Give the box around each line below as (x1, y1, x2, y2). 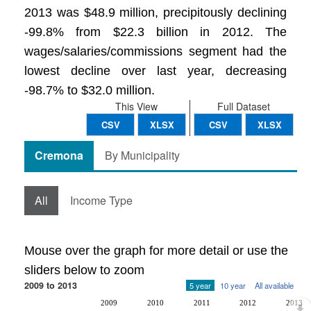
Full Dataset (217, 99, 270, 113)
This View (115, 99, 158, 113)
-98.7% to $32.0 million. (24, 83, 155, 97)
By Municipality (105, 147, 180, 163)
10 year (220, 280, 246, 291)
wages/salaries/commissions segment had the (24, 44, 287, 58)
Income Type (70, 192, 133, 208)
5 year (190, 280, 211, 291)
